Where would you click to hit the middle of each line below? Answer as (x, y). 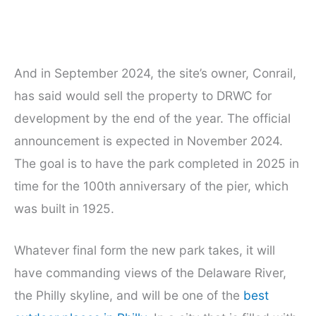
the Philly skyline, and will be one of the (129, 296)
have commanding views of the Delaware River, (150, 273)
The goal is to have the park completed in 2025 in (157, 163)
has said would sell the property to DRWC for (143, 95)
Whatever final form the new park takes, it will (145, 250)
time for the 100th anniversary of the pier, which (151, 186)
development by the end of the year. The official (152, 118)
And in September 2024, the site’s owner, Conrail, (155, 73)
